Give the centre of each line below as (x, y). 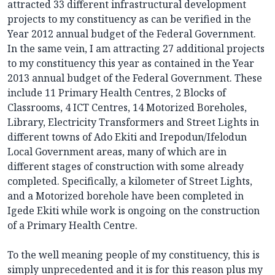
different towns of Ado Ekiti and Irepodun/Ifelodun (127, 137)
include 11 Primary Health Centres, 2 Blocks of (117, 93)
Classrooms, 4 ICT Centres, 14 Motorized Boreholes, (127, 108)
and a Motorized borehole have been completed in (126, 196)
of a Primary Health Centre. (72, 226)
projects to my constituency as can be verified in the (129, 19)
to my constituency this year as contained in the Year (131, 64)
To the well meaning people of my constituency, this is (134, 255)
